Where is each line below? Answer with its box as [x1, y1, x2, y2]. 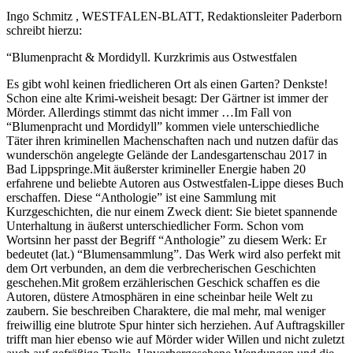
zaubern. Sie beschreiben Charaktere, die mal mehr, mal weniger [6, 303, 325, 318]
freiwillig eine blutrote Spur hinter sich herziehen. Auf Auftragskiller [6, 318, 344, 332]
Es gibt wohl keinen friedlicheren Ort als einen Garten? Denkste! [6, 76, 328, 91]
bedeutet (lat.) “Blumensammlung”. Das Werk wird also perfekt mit [6, 247, 340, 261]
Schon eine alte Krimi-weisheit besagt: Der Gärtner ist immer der [6, 91, 328, 105]
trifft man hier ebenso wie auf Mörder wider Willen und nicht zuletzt [6, 332, 344, 346]
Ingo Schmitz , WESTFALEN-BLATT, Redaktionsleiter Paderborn [6, 9, 342, 23]
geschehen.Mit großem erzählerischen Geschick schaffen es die [6, 275, 320, 289]
